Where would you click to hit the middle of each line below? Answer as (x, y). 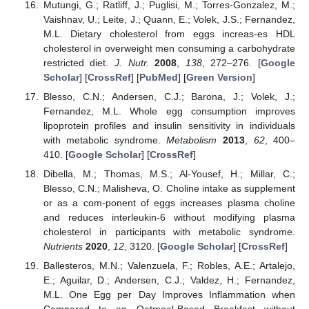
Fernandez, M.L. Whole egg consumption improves (169, 111)
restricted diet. (79, 62)
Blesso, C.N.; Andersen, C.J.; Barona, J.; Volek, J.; (169, 96)
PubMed (158, 77)
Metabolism (192, 140)
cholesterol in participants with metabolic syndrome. (169, 232)
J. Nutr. (132, 62)
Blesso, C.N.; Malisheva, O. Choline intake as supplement (169, 189)
